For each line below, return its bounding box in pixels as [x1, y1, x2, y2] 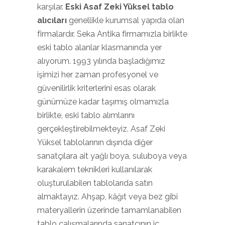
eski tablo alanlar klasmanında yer [37, 43, 162, 52]
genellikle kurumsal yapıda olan [69, 16, 184, 25]
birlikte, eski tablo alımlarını [37, 110, 135, 120]
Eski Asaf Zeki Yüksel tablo [65, 2, 174, 12]
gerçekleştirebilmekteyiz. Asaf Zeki [37, 124, 165, 134]
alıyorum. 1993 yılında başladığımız [37, 56, 165, 66]
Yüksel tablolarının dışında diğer [37, 138, 153, 147]
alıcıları [37, 16, 69, 25]
